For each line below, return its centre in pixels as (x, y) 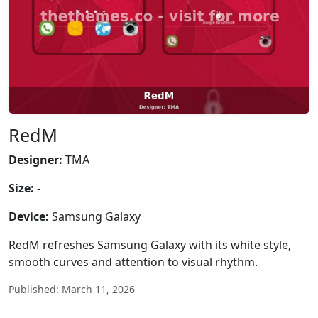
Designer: (35, 160)
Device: (29, 216)
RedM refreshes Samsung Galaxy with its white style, (150, 245)
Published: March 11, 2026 (72, 289)
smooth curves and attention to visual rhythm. (133, 262)
